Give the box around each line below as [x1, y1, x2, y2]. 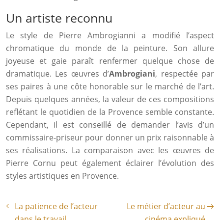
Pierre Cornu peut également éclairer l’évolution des [6, 158, 214, 168]
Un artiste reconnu [6, 9, 112, 26]
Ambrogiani [109, 68, 156, 79]
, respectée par [155, 68, 215, 79]
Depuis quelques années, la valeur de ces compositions [6, 94, 214, 105]
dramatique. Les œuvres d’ [6, 68, 110, 79]
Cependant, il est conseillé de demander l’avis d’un [6, 119, 214, 130]
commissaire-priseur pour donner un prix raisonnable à [6, 132, 214, 143]
